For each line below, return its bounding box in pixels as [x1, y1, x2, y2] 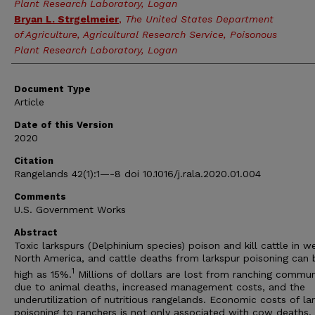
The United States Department [125, 13, 274, 25]
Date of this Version [14, 120, 113, 130]
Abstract [14, 227, 58, 238]
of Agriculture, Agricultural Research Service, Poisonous [14, 29, 277, 40]
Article [14, 96, 44, 108]
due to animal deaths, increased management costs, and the [14, 281, 305, 292]
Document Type [14, 84, 91, 94]
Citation [14, 155, 53, 166]
